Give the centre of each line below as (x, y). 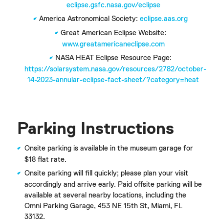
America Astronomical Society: (89, 19)
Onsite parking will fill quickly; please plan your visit (106, 173)
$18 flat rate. (45, 159)
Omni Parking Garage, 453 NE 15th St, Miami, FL (103, 206)
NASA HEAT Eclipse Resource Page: (113, 58)
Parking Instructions (96, 129)
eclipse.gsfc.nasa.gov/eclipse (113, 5)
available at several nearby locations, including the (105, 195)
